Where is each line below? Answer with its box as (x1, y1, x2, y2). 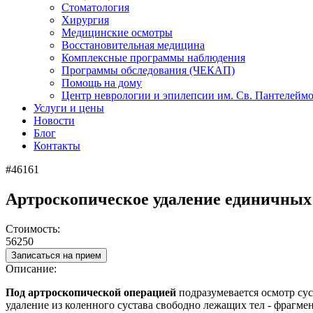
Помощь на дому (61, 77, 142, 89)
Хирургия (61, 14, 109, 26)
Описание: (6, 262, 57, 275)
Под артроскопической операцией (6, 286, 176, 298)
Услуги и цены (34, 102, 104, 114)
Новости (34, 115, 75, 126)
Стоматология (61, 1, 129, 13)
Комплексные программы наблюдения (61, 52, 245, 64)
